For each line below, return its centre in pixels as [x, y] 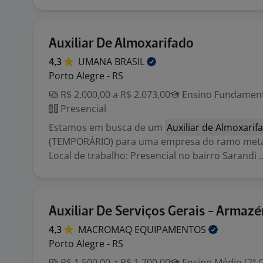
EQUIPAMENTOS [171, 230]
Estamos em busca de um [107, 127]
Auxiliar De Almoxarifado [121, 44]
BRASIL [131, 62]
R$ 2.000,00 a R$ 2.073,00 [114, 95]
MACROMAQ [106, 230]
